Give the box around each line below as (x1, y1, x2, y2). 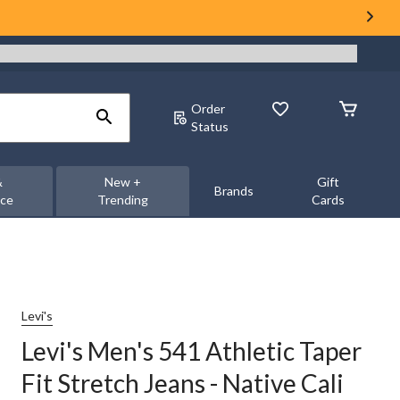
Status (191, 119, 229, 134)
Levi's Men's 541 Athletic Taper (21, 336, 362, 366)
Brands (213, 183, 254, 198)
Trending (96, 192, 148, 207)
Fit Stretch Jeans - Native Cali (21, 368, 344, 398)
